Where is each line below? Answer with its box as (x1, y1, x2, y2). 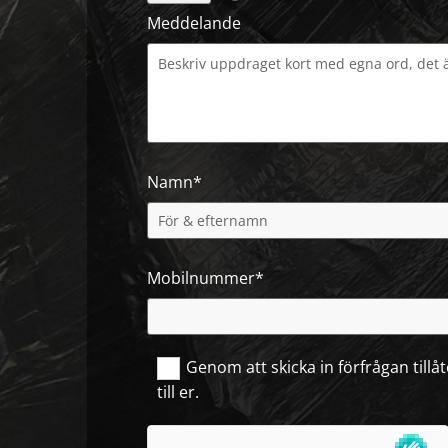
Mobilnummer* (147, 267, 264, 290)
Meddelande (147, 12, 241, 35)
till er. (157, 381, 199, 404)
